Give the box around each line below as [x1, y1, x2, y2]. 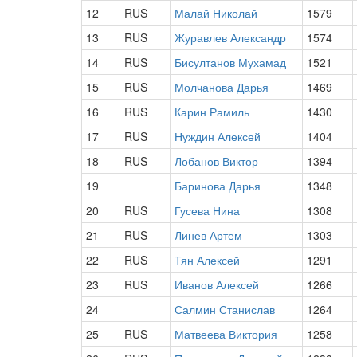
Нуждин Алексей [175, 128, 261, 144]
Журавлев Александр [175, 29, 286, 45]
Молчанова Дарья [175, 79, 269, 95]
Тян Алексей [175, 252, 240, 268]
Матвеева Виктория [175, 326, 277, 342]
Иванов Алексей [175, 277, 259, 292]
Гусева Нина [175, 202, 240, 218]
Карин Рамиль [175, 104, 249, 120]
